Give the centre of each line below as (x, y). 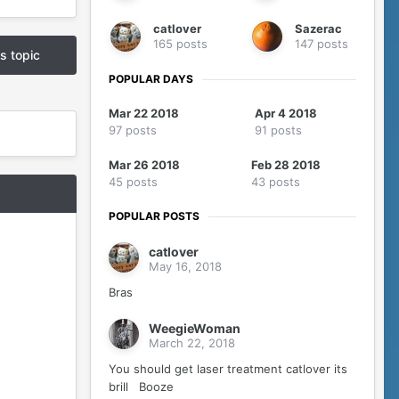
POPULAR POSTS (154, 216)
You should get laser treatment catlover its (228, 369)
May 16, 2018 (185, 267)
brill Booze (143, 387)
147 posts (322, 44)
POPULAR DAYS (151, 79)
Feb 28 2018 (286, 165)
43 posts (276, 182)
